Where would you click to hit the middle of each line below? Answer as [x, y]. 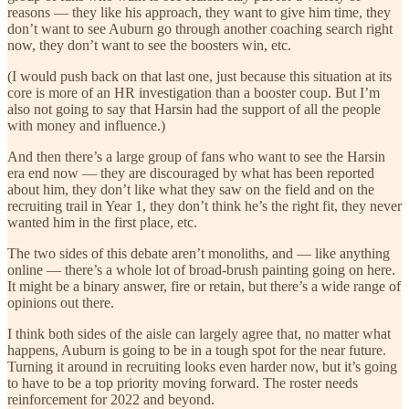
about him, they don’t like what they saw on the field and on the [191, 189]
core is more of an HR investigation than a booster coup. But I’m [194, 92]
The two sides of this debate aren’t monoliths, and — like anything [199, 253]
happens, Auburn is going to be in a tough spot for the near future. [197, 350]
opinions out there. [61, 302]
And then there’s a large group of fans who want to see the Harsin [196, 156]
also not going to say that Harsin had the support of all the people [194, 109]
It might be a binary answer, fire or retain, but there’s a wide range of [204, 286]
